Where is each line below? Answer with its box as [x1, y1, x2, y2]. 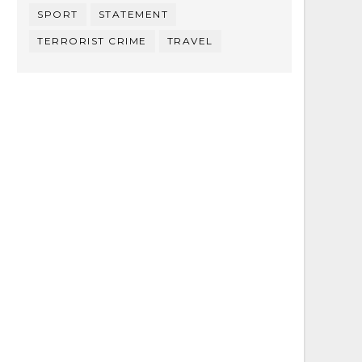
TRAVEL [166, 35, 213, 47]
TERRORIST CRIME [37, 35, 147, 47]
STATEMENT [98, 8, 168, 20]
